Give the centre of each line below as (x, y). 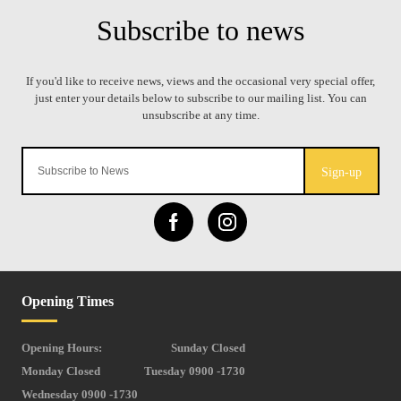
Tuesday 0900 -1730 (195, 371)
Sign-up (341, 173)
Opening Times (68, 302)
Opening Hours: (62, 348)
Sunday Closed (208, 348)
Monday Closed (61, 371)
